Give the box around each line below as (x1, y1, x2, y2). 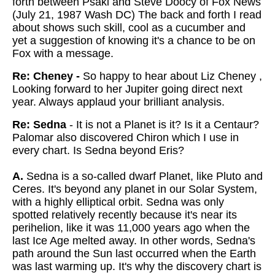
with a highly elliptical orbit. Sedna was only (12, 196, 224, 208)
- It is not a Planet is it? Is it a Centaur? (66, 118, 259, 131)
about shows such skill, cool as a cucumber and (12, 21, 246, 34)
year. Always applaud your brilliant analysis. (12, 96, 225, 108)
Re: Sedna (12, 118, 66, 131)
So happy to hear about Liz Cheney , (83, 70, 262, 82)
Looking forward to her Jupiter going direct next (12, 83, 242, 95)
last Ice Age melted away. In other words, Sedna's (12, 234, 255, 247)
